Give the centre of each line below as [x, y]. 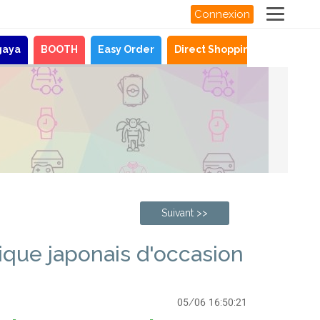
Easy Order [126, 49]
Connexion [222, 14]
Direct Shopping [215, 49]
